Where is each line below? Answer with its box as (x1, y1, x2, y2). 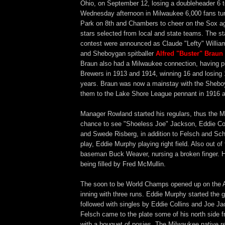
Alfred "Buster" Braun (156, 49, 223, 57)
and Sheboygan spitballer (80, 49, 156, 57)
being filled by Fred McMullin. (80, 160, 166, 168)
